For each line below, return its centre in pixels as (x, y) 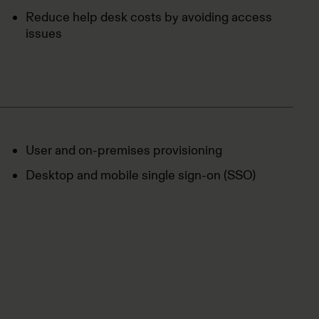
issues (44, 33)
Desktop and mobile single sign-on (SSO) (141, 175)
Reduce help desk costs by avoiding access (149, 17)
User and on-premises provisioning (124, 150)
